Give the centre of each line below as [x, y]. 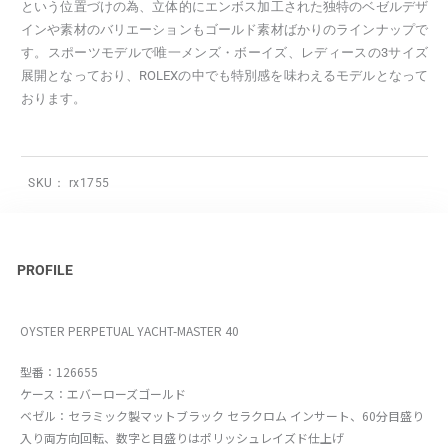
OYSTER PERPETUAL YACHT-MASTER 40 [129, 330]
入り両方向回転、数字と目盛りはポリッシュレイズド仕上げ [182, 437]
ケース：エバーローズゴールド [103, 393]
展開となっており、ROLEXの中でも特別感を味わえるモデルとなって [224, 76]
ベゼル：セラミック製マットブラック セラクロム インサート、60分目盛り [222, 415]
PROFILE [44, 270]
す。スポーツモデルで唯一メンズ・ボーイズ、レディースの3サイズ [224, 53]
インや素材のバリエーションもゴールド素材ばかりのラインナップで [224, 30]
